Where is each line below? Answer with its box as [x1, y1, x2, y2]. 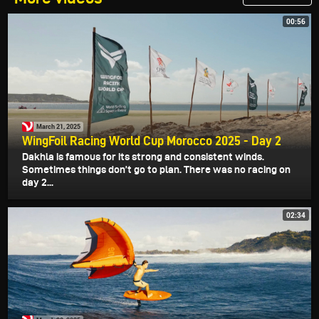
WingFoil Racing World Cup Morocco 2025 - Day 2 [22, 133, 281, 147]
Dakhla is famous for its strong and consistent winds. [22, 150, 264, 162]
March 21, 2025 [36, 122, 80, 132]
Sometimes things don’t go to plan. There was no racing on [22, 163, 291, 175]
